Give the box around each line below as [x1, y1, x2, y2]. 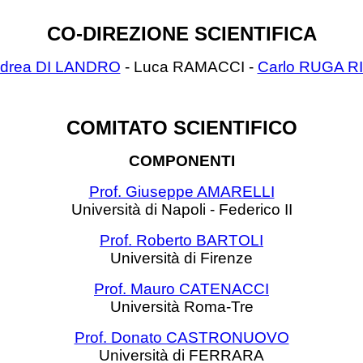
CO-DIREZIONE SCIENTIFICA [46, 23, 317, 45]
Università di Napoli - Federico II [70, 201, 293, 218]
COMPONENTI [128, 152, 235, 169]
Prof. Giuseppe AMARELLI [88, 183, 275, 200]
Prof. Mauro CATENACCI [94, 280, 269, 297]
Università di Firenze [110, 250, 253, 267]
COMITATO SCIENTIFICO [66, 117, 297, 139]
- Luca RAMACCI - [120, 58, 258, 75]
